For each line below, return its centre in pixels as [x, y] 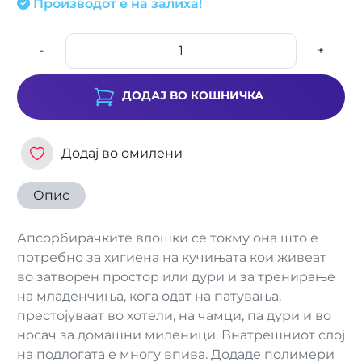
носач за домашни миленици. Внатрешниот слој [181, 335]
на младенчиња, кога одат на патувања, [149, 296]
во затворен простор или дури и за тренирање [176, 277]
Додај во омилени [122, 153]
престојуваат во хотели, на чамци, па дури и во [174, 316]
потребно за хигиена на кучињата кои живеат [172, 257]
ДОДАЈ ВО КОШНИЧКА [192, 96]
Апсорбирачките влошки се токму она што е [168, 238]
